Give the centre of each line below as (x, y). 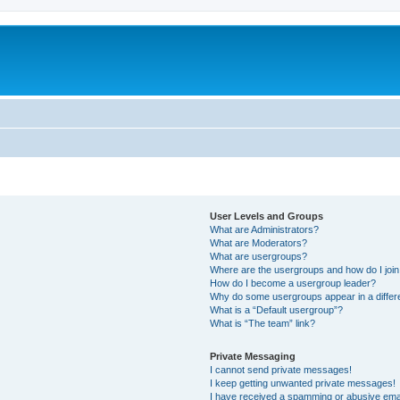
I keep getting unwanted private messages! (303, 383)
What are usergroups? (259, 256)
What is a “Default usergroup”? (277, 309)
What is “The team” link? (263, 323)
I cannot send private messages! (281, 369)
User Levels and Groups (267, 216)
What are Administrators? (265, 229)
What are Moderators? (259, 242)
